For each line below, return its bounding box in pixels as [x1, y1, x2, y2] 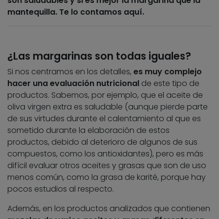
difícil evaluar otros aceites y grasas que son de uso [7, 160, 206, 172]
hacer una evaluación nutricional [7, 78, 139, 89]
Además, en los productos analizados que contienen [7, 203, 210, 215]
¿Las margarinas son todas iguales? [7, 49, 191, 64]
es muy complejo [133, 66, 202, 78]
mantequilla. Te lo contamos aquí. [7, 6, 144, 18]
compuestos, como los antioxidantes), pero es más [7, 148, 203, 160]
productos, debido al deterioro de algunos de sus [7, 136, 197, 148]
